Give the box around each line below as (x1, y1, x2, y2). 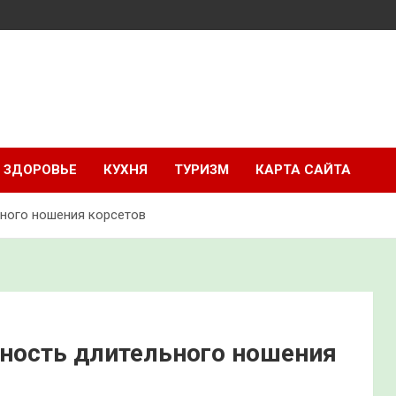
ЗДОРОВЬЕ (4, 162, 77, 178)
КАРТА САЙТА (255, 162, 351, 178)
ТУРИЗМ (174, 162, 229, 178)
